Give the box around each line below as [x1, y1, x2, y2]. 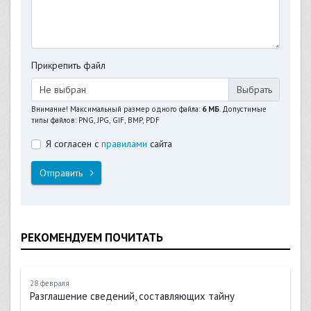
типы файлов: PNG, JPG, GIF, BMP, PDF [31, 115, 160, 126]
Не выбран [39, 83, 86, 96]
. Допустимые [219, 104, 267, 115]
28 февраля [30, 278, 70, 288]
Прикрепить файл [31, 59, 106, 72]
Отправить [39, 166, 85, 179]
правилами [101, 137, 147, 151]
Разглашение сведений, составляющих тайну [30, 289, 235, 303]
